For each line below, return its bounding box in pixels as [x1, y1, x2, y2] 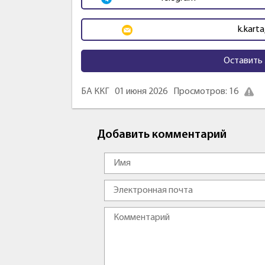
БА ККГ [81, 87, 109, 97]
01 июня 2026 [115, 87, 167, 97]
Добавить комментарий [97, 129, 227, 141]
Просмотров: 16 [173, 87, 238, 97]
